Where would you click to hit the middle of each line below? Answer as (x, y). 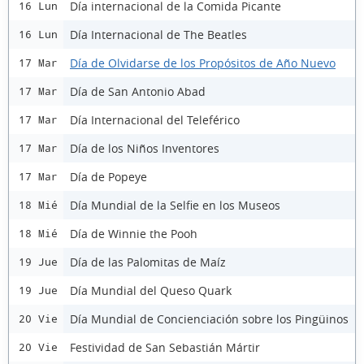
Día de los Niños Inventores (145, 148)
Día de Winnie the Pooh (134, 233)
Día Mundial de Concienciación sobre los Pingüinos (209, 318)
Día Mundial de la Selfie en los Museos (175, 205)
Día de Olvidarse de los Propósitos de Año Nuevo (203, 63)
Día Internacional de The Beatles (158, 34)
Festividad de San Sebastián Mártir (165, 347)
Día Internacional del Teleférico (155, 119)
